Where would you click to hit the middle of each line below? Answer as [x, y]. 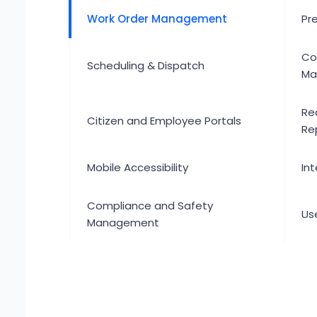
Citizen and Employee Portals [164, 121]
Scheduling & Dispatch [146, 65]
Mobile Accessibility [138, 167]
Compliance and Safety [150, 206]
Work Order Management [157, 19]
